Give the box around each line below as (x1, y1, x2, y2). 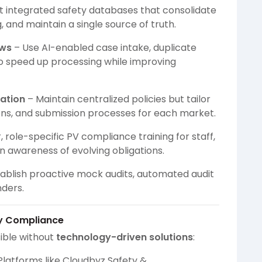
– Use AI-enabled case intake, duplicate (12, 41, 196, 55)
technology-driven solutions (56, 230, 193, 244)
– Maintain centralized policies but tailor (25, 92, 211, 106)
